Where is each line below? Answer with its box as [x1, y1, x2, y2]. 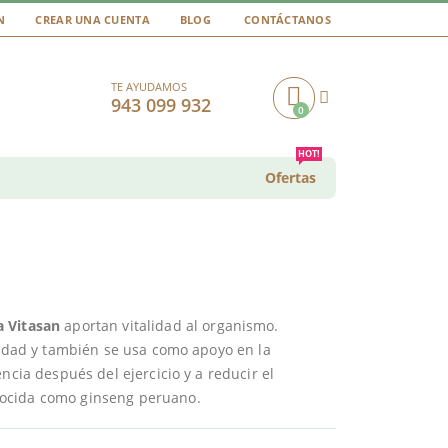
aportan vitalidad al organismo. [60, 316, 279, 336]
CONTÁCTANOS [243, 11, 331, 27]
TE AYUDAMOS [111, 78, 187, 94]
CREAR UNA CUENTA [35, 11, 150, 27]
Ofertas [265, 167, 316, 187]
